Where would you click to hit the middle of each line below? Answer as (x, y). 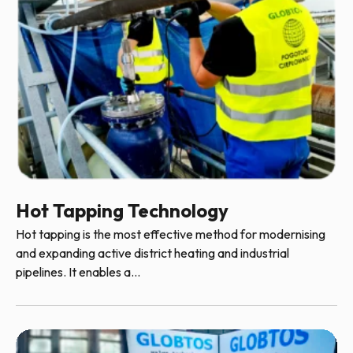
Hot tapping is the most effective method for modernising (171, 234)
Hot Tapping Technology (122, 210)
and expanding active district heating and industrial (152, 253)
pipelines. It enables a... (78, 271)
